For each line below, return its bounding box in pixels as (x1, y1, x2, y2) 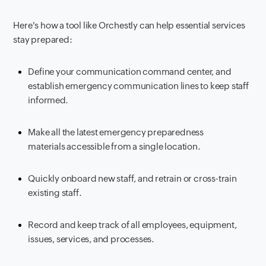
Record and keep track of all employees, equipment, (28, 219, 237, 230)
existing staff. (28, 187, 82, 198)
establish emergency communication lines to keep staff (28, 80, 249, 91)
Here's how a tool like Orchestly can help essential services (13, 20, 245, 30)
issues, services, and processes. (28, 233, 155, 244)
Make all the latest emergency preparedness (28, 126, 204, 137)
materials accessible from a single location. (28, 141, 201, 151)
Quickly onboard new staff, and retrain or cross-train (28, 173, 237, 183)
